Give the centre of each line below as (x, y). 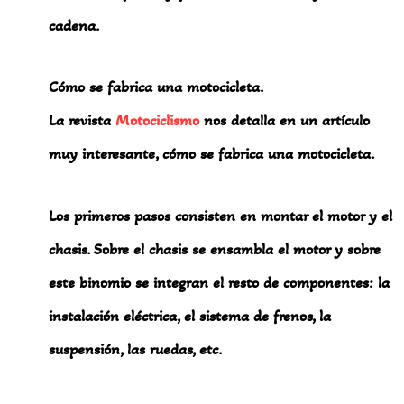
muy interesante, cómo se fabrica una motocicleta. (212, 154)
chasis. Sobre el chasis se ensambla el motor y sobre (215, 248)
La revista (83, 120)
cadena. (74, 25)
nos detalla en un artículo (285, 120)
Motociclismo (158, 120)
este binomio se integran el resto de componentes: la (220, 282)
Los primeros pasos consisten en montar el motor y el (221, 215)
